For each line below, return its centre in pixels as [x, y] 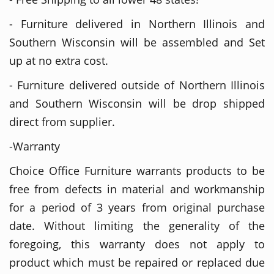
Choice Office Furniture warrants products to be [137, 170]
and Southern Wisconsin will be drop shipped [137, 103]
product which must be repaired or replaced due [137, 262]
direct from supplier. [62, 121]
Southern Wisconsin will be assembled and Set [137, 42]
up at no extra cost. [59, 60]
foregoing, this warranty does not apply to [137, 244]
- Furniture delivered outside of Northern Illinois [137, 85]
